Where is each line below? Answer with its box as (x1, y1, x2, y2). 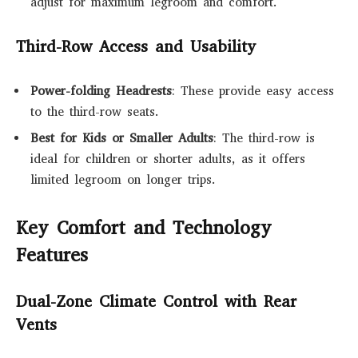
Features (16, 242, 88, 268)
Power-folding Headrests (30, 82, 172, 99)
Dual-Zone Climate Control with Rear (16, 291, 296, 313)
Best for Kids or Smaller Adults (30, 129, 213, 146)
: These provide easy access (172, 82, 334, 99)
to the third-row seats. (30, 103, 159, 120)
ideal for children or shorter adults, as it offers (30, 150, 305, 167)
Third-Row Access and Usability (16, 36, 256, 58)
